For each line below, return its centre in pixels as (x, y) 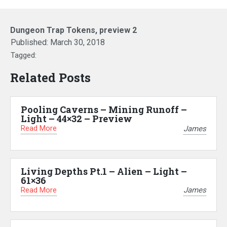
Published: (30, 43)
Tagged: (24, 55)
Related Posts (50, 78)
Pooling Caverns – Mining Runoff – (104, 110)
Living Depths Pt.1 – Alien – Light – (104, 171)
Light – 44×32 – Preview (77, 119)
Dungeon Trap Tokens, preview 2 (73, 30)
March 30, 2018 (78, 43)
